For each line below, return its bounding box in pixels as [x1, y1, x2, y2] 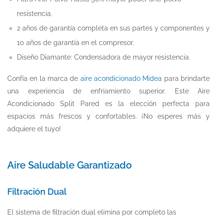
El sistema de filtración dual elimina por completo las [7, 208, 176, 216]
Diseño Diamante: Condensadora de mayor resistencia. [17, 53, 190, 61]
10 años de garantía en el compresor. [17, 38, 134, 46]
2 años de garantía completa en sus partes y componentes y [17, 24, 210, 32]
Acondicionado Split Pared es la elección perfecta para [7, 99, 210, 108]
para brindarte [162, 74, 210, 82]
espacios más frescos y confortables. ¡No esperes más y [7, 112, 210, 120]
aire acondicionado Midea [80, 74, 162, 82]
